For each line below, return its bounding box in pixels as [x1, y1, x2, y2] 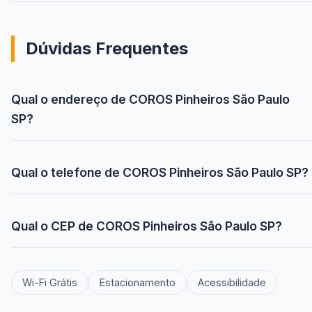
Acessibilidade [198, 276, 266, 289]
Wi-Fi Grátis [22, 276, 77, 289]
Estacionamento [100, 276, 175, 289]
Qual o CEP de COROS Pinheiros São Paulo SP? [11, 219, 282, 234]
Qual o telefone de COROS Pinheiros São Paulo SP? [11, 165, 309, 180]
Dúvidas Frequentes [26, 38, 188, 59]
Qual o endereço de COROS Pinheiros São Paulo [11, 92, 290, 107]
